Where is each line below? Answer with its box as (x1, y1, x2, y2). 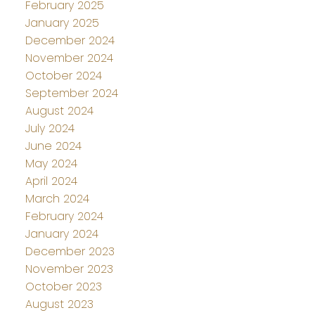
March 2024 (25, 190, 89, 207)
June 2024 (25, 137, 82, 154)
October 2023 (25, 278, 102, 295)
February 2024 (25, 207, 103, 224)
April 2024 (25, 172, 77, 189)
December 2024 (25, 32, 115, 49)
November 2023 (25, 260, 113, 277)
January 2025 (25, 14, 99, 31)
